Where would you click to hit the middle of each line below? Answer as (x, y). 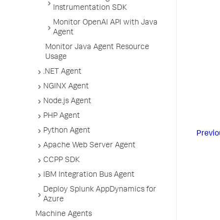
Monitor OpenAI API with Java (105, 23)
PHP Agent (62, 116)
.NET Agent (62, 72)
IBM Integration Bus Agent (89, 175)
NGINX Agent (66, 87)
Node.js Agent (67, 102)
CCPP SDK (62, 161)
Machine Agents (64, 215)
